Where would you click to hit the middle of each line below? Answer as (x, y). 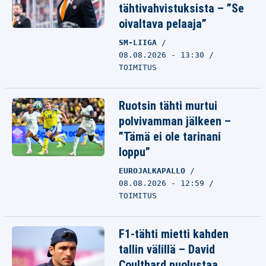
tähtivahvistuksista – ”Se (181, 8)
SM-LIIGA (140, 42)
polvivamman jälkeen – (175, 121)
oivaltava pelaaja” (163, 24)
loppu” (134, 152)
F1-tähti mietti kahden (174, 234)
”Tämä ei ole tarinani (170, 137)
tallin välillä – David (167, 249)
